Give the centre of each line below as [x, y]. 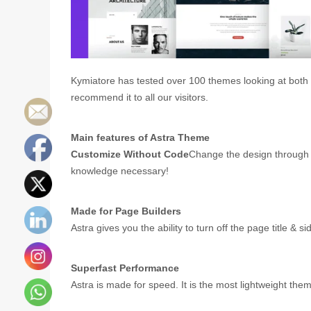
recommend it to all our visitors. [140, 97]
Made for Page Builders [126, 211]
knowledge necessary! [120, 170]
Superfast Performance [125, 268]
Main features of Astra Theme [140, 137]
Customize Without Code [130, 154]
